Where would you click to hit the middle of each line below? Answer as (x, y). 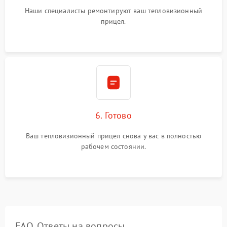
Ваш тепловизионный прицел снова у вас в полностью (113, 136)
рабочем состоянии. (113, 146)
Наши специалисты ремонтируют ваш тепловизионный (113, 10)
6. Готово (113, 115)
